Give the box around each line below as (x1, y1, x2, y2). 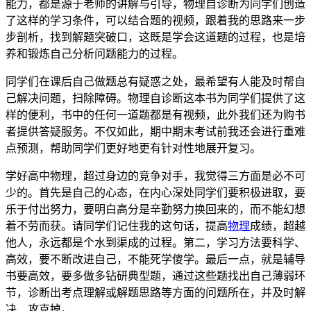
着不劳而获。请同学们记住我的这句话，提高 (6, 219, 228, 232)
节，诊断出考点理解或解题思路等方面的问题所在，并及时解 (6, 286, 305, 299)
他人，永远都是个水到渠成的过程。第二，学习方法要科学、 (6, 236, 305, 249)
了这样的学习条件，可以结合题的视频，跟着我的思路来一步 (6, 14, 305, 26)
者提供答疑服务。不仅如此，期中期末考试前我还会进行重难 (6, 125, 305, 137)
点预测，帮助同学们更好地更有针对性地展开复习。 (6, 142, 261, 154)
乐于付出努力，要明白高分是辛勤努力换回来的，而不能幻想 (6, 203, 305, 215)
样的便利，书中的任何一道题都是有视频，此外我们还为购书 (6, 108, 305, 121)
